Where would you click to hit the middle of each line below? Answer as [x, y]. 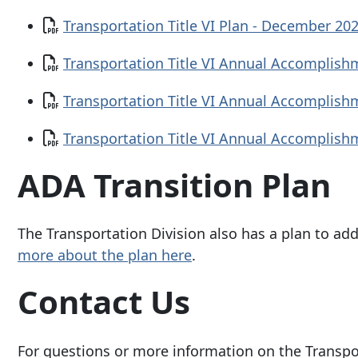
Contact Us [104, 302]
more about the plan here [105, 255]
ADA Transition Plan [174, 185]
